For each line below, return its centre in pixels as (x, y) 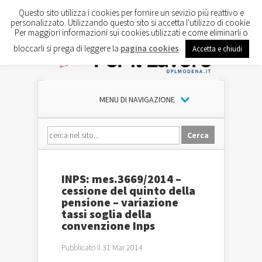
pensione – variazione (120, 202)
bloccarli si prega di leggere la (67, 48)
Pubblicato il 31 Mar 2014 (102, 247)
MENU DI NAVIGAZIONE (137, 99)
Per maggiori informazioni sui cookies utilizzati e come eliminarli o (131, 32)
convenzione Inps (108, 225)
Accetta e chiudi (217, 49)
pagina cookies (149, 48)
